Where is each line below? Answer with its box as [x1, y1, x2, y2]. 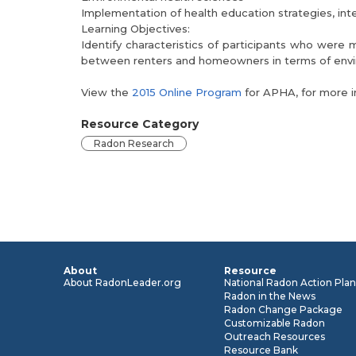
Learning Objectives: [81, 22, 190, 35]
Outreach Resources [224, 331, 326, 342]
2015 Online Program [132, 86, 242, 99]
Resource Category [81, 117, 199, 131]
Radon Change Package [224, 304, 343, 315]
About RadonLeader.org [64, 277, 181, 288]
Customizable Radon [224, 317, 326, 329]
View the [81, 86, 132, 99]
